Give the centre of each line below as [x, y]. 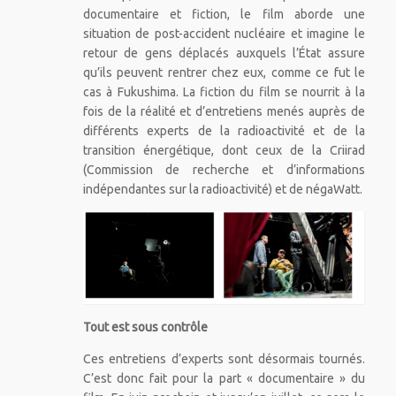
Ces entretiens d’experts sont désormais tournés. [224, 358]
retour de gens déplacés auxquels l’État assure [224, 53]
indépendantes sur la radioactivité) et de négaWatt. [222, 189]
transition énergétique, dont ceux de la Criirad [224, 150]
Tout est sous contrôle [145, 327]
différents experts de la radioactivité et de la [224, 130]
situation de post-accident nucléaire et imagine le [224, 33]
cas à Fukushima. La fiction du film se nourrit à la [224, 91]
